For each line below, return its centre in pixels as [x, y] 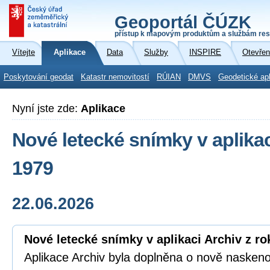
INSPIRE [205, 52]
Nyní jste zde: [46, 108]
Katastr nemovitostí [115, 77]
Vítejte [24, 52]
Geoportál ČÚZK [183, 22]
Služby [156, 52]
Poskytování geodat [39, 77]
